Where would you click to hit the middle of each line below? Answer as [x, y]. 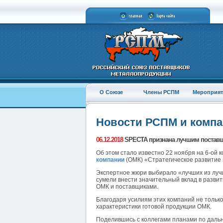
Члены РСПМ [161, 92]
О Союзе [111, 92]
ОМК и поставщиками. [127, 187]
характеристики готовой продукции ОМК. [154, 207]
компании [110, 160]
